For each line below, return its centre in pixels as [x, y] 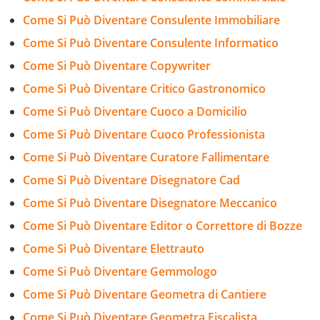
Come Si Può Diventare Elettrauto [114, 248]
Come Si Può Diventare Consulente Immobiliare [151, 20]
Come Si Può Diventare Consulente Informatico [151, 42]
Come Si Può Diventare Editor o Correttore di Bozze [162, 225]
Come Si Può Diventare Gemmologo [120, 271]
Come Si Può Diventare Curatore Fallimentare [146, 157]
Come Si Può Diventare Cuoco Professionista [144, 134]
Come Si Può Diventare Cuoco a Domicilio [135, 111]
